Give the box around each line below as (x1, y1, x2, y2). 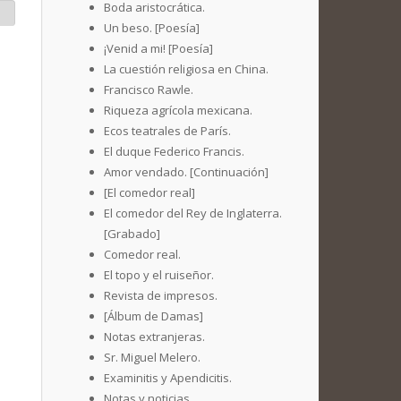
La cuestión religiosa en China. (104, 61, 269, 77)
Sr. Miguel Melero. (104, 349, 200, 365)
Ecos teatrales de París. (104, 123, 231, 139)
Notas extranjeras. (104, 328, 205, 345)
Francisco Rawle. (104, 81, 193, 98)
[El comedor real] (104, 184, 195, 200)
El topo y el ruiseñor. (104, 267, 214, 283)
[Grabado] (104, 226, 160, 242)
